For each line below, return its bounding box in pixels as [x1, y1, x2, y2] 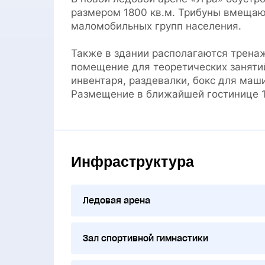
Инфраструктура [70, 153, 194, 170]
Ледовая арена [82, 195, 150, 206]
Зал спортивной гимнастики [82, 232, 208, 244]
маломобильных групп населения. [70, 20, 241, 32]
